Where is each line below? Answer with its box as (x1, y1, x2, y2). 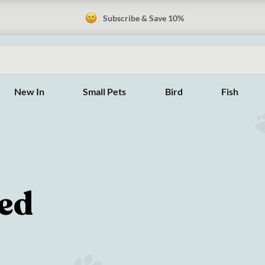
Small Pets (83, 86, 127, 97)
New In (14, 86, 44, 97)
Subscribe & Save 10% (102, 12, 184, 23)
